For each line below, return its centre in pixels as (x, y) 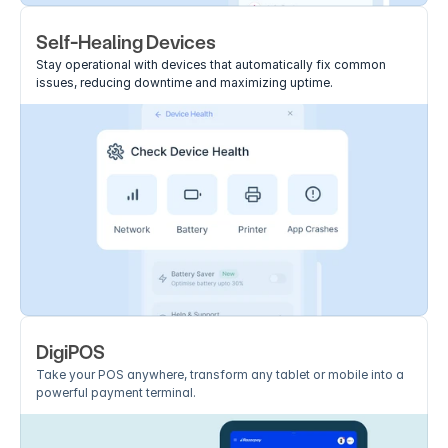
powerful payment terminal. (116, 392)
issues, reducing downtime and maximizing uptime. (184, 82)
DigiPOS (70, 352)
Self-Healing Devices (126, 42)
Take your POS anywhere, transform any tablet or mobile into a (220, 374)
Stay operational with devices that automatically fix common (211, 64)
